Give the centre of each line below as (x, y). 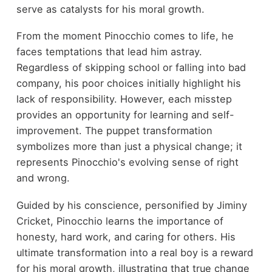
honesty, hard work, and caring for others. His (126, 236)
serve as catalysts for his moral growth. (110, 9)
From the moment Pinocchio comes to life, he (125, 36)
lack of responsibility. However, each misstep (124, 99)
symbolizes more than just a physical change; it (129, 147)
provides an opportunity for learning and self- (125, 115)
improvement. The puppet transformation (114, 131)
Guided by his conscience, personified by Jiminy (131, 205)
